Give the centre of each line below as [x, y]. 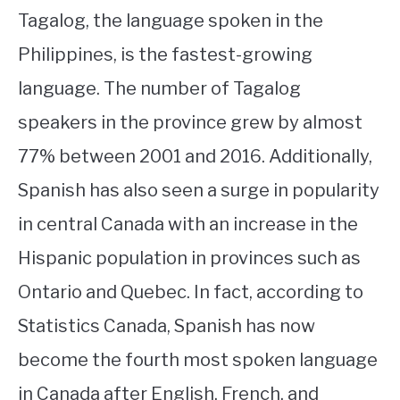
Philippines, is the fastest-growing [165, 54]
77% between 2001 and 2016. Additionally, [195, 156]
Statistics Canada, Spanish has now [167, 325]
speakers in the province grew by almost [190, 122]
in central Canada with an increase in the [188, 224]
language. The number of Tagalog [159, 88]
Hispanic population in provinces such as [189, 258]
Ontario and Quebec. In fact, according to [191, 292]
